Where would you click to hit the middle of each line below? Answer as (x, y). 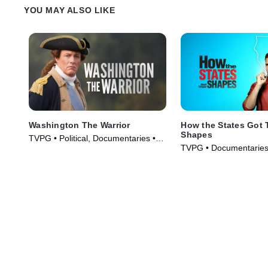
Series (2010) (207, 159)
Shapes (197, 134)
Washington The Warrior (80, 125)
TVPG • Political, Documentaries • (92, 138)
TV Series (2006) (61, 150)
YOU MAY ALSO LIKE (70, 10)
